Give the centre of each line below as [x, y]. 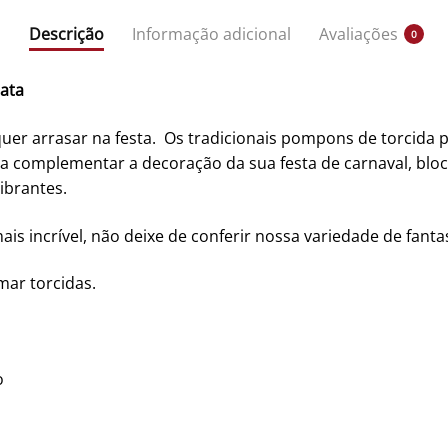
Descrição [66, 33]
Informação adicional [211, 33]
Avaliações [358, 33]
